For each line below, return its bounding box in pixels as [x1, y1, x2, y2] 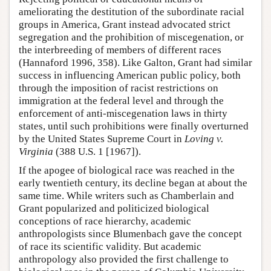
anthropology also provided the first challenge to [19, 253, 229, 265]
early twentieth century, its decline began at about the [19, 177, 247, 189]
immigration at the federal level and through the [19, 94, 224, 106]
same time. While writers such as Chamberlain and [19, 189, 234, 201]
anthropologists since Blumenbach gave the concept [19, 227, 242, 240]
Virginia [19, 145, 53, 157]
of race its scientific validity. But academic [19, 240, 201, 252]
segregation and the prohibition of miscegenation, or [19, 31, 244, 43]
